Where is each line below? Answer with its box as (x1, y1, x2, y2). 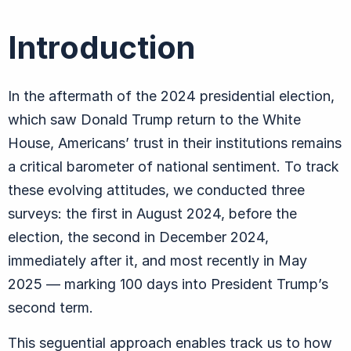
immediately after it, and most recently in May (8, 251, 307, 269)
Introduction (8, 27, 195, 67)
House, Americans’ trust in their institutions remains (8, 134, 342, 151)
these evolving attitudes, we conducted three (8, 181, 305, 198)
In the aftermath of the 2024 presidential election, (8, 87, 335, 104)
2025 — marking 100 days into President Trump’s (8, 275, 328, 292)
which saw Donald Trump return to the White (8, 110, 301, 128)
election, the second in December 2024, (8, 228, 269, 245)
